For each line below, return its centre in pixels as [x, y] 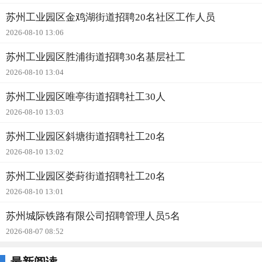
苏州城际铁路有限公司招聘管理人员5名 [93, 216]
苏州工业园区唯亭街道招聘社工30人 [86, 97]
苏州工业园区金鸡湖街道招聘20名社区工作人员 [111, 17]
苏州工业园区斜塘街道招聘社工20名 [86, 137]
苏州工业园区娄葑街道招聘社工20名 [86, 176]
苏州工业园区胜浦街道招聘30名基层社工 [96, 57]
